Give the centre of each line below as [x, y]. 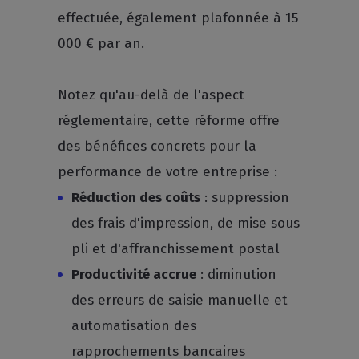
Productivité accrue [134, 274]
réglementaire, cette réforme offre [169, 121]
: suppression [245, 198]
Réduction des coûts [136, 198]
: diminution [237, 274]
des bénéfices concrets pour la [157, 146]
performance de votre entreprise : [168, 172]
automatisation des [134, 326]
